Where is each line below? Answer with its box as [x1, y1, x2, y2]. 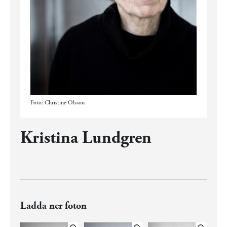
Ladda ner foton [20, 199, 87, 212]
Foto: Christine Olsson [30, 98, 85, 106]
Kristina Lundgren [20, 127, 152, 149]
